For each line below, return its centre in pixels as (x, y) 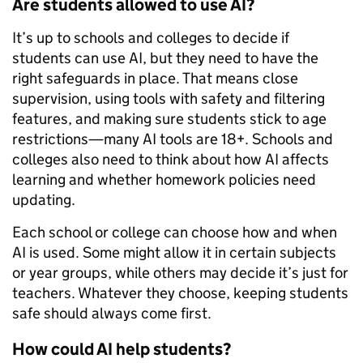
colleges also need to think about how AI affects (171, 159)
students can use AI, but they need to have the (165, 58)
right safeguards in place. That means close (155, 78)
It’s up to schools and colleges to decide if (151, 37)
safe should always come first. (113, 313)
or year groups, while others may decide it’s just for (180, 272)
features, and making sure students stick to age (169, 118)
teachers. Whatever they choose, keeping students (180, 293)
